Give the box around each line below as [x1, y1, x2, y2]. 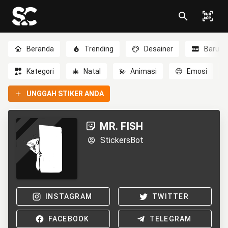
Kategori [26, 67, 54, 75]
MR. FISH [100, 120, 144, 132]
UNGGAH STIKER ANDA [26, 90, 104, 98]
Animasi [130, 67, 157, 75]
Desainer [144, 45, 174, 53]
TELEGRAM [149, 215, 192, 223]
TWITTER [152, 192, 189, 201]
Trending [84, 45, 114, 53]
